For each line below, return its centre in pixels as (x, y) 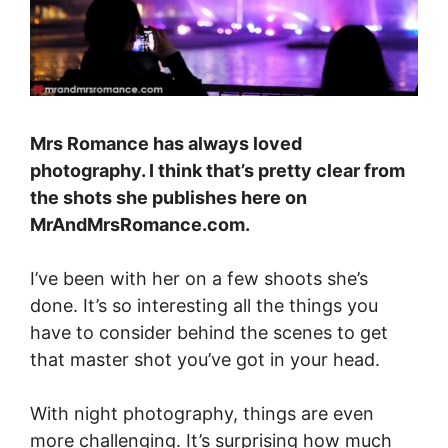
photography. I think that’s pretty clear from (217, 171)
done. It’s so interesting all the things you (204, 306)
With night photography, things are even (202, 414)
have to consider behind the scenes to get (209, 333)
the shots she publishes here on (168, 198)
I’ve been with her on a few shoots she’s (199, 279)
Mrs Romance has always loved (166, 144)
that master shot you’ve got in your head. (205, 360)
